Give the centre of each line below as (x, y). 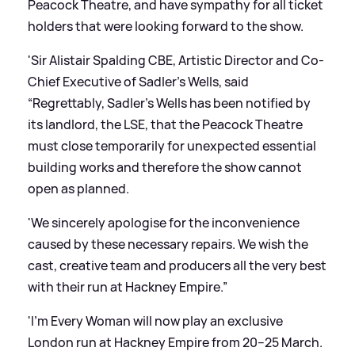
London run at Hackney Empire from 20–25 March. (175, 343)
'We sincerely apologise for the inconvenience (164, 223)
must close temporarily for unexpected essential (172, 146)
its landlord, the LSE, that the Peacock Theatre (165, 125)
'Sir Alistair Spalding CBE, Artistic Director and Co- (176, 61)
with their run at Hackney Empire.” (128, 287)
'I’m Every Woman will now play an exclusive (155, 321)
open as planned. (78, 189)
